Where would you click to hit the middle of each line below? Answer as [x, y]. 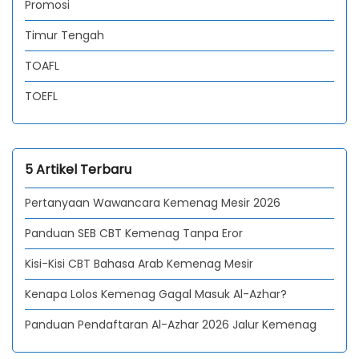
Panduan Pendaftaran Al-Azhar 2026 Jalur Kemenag [171, 325]
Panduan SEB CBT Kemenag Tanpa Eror [134, 234]
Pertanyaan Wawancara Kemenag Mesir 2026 [153, 203]
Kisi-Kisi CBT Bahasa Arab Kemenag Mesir [139, 264]
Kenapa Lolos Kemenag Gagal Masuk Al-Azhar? [156, 294]
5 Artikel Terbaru [78, 169]
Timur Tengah [65, 35]
